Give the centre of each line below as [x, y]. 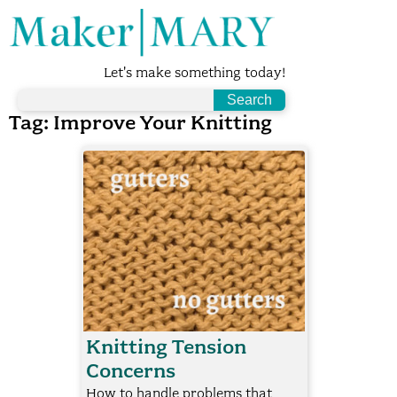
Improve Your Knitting [163, 123]
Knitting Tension [166, 347]
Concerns [130, 371]
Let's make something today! [195, 73]
